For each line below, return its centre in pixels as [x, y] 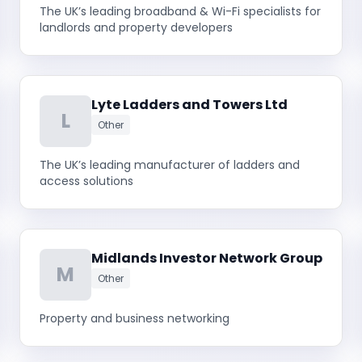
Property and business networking [135, 318]
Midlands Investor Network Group [207, 258]
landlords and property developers [136, 27]
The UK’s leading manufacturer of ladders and [170, 165]
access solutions [86, 181]
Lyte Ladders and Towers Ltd [189, 105]
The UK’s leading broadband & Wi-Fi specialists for [180, 11]
